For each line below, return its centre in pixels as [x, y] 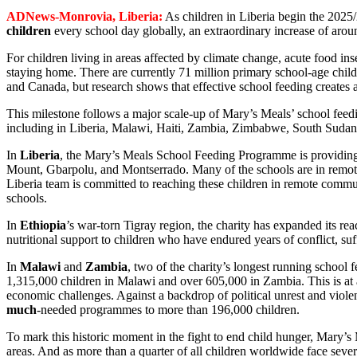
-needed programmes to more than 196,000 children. [168, 309]
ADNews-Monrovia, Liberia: [84, 16]
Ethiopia [43, 225]
